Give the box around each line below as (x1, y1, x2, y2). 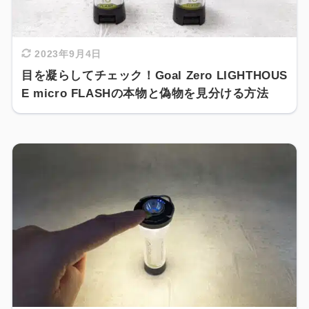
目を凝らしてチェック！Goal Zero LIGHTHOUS (21, 68, 288, 82)
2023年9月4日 (34, 48, 102, 59)
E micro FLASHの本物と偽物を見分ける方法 (21, 86, 269, 100)
